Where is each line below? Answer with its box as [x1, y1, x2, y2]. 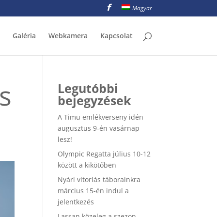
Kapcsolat [100, 31, 133, 40]
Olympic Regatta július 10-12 [58, 149, 151, 158]
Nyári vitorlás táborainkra [58, 175, 141, 184]
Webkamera [48, 31, 88, 40]
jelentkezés [58, 197, 94, 206]
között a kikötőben [58, 160, 117, 170]
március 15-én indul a [58, 186, 129, 195]
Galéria [12, 31, 36, 40]
